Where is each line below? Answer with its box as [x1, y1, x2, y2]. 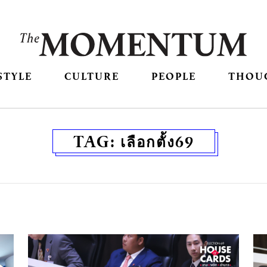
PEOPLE [151, 69, 197, 83]
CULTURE [64, 69, 119, 83]
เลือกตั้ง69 [120, 131, 194, 153]
